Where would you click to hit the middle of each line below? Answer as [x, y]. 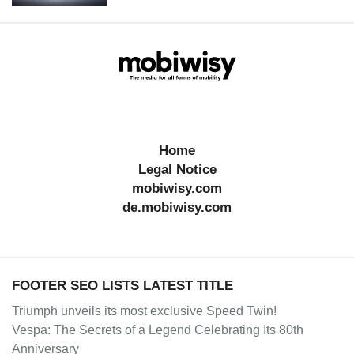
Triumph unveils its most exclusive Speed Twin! [144, 311]
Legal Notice [177, 169]
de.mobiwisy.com [177, 207]
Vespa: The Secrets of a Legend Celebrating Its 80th [158, 330]
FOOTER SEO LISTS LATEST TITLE [122, 285]
